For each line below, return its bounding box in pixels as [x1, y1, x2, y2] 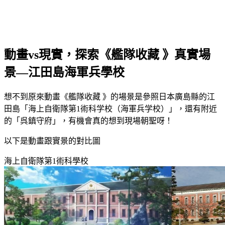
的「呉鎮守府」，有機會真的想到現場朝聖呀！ [4, 116, 173, 125]
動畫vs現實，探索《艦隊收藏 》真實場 [4, 48, 210, 61]
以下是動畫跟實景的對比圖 [4, 136, 100, 145]
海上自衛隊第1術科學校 [4, 156, 88, 165]
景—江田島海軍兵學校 [4, 65, 125, 79]
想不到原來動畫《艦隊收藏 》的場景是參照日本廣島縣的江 [4, 92, 215, 101]
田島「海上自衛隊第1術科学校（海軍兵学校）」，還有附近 [4, 104, 217, 113]
